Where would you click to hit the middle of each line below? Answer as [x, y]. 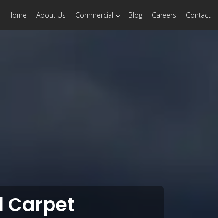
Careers [164, 15]
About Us [51, 15]
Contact [199, 15]
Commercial [94, 15]
